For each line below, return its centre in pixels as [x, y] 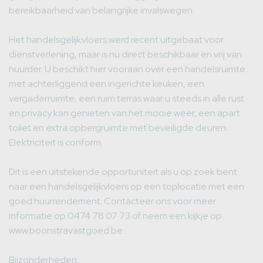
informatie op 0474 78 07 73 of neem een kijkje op [115, 216]
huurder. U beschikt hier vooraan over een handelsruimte [127, 69]
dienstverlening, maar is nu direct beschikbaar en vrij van [125, 55]
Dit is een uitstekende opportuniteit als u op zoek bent [123, 172]
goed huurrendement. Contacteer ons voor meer [112, 201]
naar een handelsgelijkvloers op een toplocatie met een [127, 187]
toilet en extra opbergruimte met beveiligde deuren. [118, 128]
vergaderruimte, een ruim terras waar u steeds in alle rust [127, 99]
